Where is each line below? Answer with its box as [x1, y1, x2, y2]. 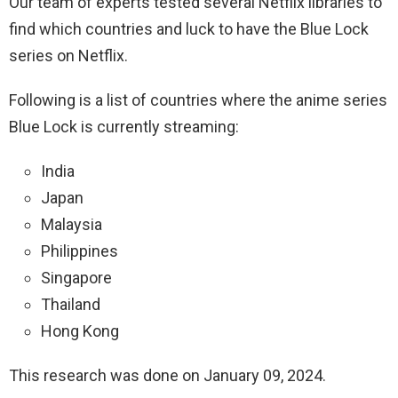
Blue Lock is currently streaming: [9, 116, 239, 136]
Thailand [41, 294, 100, 314]
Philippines [41, 241, 118, 260]
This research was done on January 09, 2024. [9, 365, 326, 385]
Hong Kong [41, 321, 119, 340]
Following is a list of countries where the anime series [9, 90, 387, 109]
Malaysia [41, 214, 102, 234]
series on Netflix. [9, 45, 128, 65]
